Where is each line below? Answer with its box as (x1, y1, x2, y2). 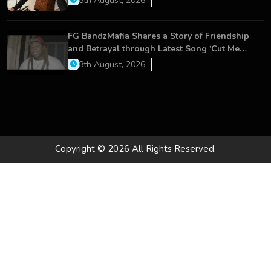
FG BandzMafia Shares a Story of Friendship (68, 30, 249, 42)
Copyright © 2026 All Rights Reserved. (55, 142, 216, 155)
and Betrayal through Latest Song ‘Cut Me (68, 42, 240, 54)
